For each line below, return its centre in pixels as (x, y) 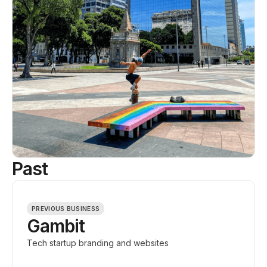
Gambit (56, 226)
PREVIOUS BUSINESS (66, 209)
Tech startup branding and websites (98, 243)
